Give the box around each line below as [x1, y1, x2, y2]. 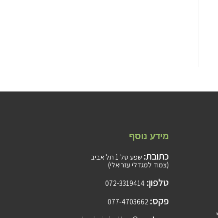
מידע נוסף [129, 129, 169, 142]
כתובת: [144, 149, 169, 163]
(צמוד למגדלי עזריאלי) [108, 160, 169, 169]
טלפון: [145, 176, 169, 189]
